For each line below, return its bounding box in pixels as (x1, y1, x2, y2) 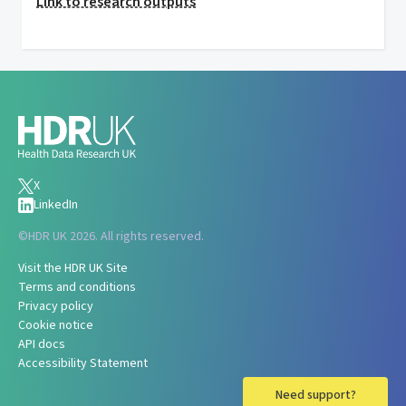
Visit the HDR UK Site (18, 259, 128, 277)
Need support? (275, 386, 356, 404)
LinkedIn (34, 196, 78, 214)
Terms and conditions (18, 278, 136, 296)
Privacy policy (18, 297, 93, 315)
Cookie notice (18, 316, 93, 334)
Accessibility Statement (18, 354, 148, 372)
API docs (18, 335, 65, 353)
